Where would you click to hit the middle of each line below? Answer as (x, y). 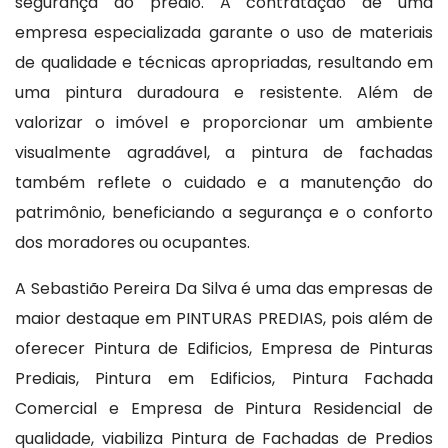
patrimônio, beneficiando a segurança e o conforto (224, 212)
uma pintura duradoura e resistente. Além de (224, 92)
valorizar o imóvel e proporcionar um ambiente (224, 122)
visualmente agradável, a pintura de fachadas (224, 152)
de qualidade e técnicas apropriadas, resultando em (224, 62)
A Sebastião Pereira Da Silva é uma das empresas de (224, 288)
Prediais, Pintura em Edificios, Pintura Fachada (224, 378)
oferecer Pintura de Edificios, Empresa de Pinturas (224, 348)
